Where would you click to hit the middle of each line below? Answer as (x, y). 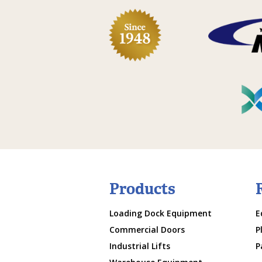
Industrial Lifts (140, 246)
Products (142, 189)
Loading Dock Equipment (161, 213)
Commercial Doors (147, 230)
